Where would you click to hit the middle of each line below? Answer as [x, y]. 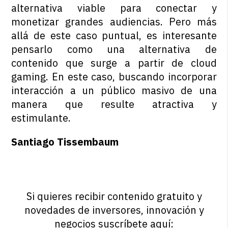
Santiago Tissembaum [65, 142]
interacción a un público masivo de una [114, 91]
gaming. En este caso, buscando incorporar [114, 77]
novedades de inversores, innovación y [114, 210]
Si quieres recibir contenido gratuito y [114, 196]
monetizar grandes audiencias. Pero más [114, 22]
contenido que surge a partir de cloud [114, 63]
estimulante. [41, 118]
